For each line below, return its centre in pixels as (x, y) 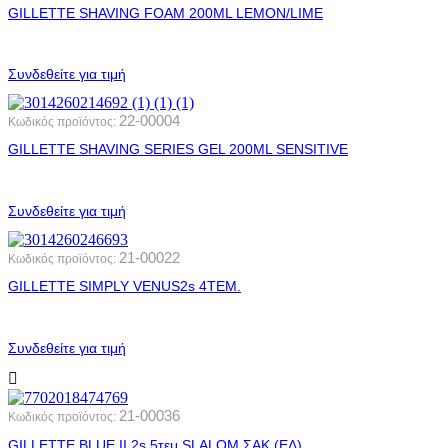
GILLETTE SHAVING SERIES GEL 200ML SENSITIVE (178, 149)
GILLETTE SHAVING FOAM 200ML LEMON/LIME (165, 12)
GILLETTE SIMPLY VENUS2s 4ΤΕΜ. (124, 286)
